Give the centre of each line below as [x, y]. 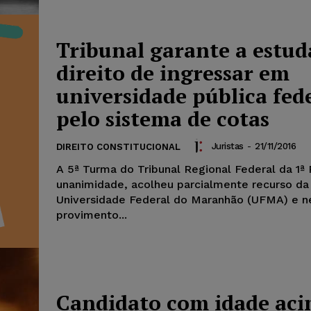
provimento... [92, 215]
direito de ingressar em [173, 73]
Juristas [227, 146]
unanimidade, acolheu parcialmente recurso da [183, 185]
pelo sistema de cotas [163, 119]
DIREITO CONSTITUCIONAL [118, 147]
